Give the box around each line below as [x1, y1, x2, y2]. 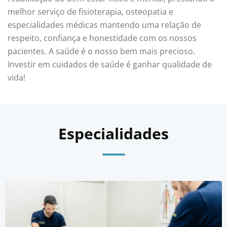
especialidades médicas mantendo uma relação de [8, 19, 201, 31]
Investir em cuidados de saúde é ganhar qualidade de [8, 59, 212, 70]
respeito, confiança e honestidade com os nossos [8, 32, 197, 44]
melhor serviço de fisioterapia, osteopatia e [8, 6, 173, 18]
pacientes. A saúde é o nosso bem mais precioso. [8, 46, 195, 57]
